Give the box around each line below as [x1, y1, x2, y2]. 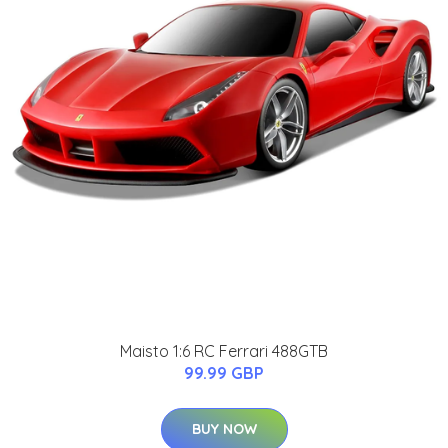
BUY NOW [191, 419, 257, 438]
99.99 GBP [184, 362, 264, 383]
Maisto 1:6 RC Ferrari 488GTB [120, 340, 328, 361]
